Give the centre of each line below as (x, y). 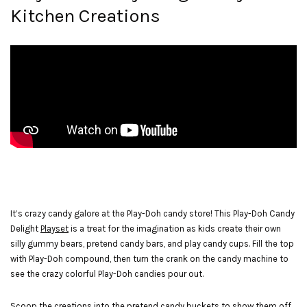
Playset (54, 229)
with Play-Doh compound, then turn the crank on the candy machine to (149, 259)
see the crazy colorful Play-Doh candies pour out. (107, 274)
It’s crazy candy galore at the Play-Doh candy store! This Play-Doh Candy (152, 214)
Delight (25, 229)
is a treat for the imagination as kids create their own (175, 229)
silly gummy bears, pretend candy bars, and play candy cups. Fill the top (152, 244)
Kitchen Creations (85, 16)
